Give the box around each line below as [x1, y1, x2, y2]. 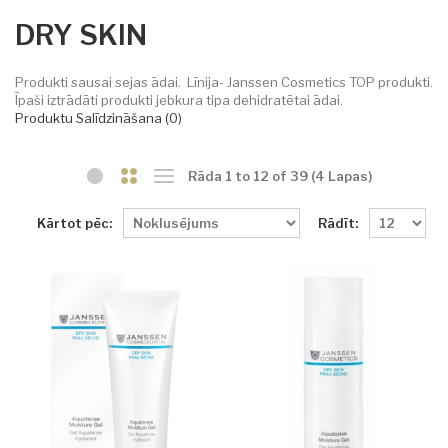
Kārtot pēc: [37, 215, 112, 232]
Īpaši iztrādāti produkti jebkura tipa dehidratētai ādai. [15, 91, 343, 108]
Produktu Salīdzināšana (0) [15, 109, 182, 126]
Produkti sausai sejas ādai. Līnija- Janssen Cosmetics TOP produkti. [15, 73, 433, 90]
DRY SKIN [15, 17, 147, 52]
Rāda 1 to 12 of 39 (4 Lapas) [187, 167, 372, 184]
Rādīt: [318, 215, 358, 232]
